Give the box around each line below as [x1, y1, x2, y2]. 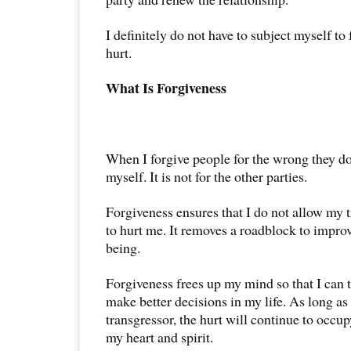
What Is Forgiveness [106, 77, 226, 98]
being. [106, 237, 140, 257]
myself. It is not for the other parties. [106, 166, 307, 186]
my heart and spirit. [106, 327, 213, 346]
